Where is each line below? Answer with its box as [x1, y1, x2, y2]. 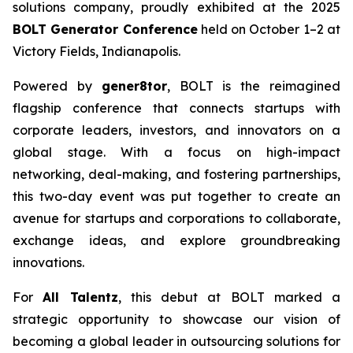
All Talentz [43, 289, 118, 305]
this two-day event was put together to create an [13, 188, 340, 204]
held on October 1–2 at [197, 21, 341, 37]
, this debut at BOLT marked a [117, 289, 340, 305]
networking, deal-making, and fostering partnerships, [13, 166, 340, 182]
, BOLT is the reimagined [166, 78, 341, 94]
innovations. [13, 255, 84, 270]
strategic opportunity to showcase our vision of [13, 311, 340, 327]
